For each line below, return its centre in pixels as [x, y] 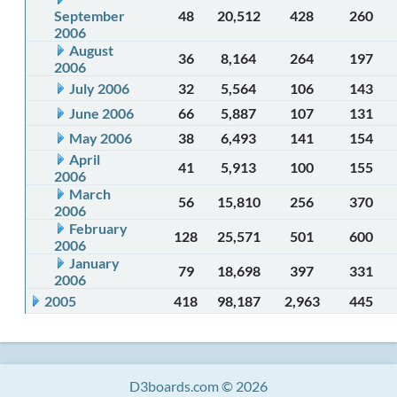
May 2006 [101, 138]
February [98, 228]
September [90, 16]
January [94, 263]
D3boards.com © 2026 [198, 386]
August [91, 50]
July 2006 [99, 88]
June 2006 [101, 113]
